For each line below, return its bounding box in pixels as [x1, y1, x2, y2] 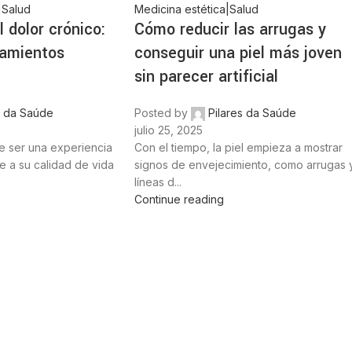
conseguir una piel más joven [134, 41, 343, 64]
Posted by [134, 105, 189, 119]
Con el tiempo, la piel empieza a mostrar [134, 140, 343, 154]
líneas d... [134, 174, 182, 189]
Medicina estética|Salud [134, 2, 259, 16]
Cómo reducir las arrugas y [134, 17, 327, 41]
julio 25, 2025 [134, 123, 203, 137]
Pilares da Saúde [208, 105, 297, 119]
